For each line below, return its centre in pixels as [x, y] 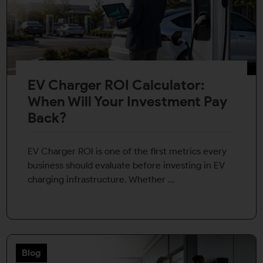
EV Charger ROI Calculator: [116, 85]
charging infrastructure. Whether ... [101, 180]
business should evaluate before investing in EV [126, 166]
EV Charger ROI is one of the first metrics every [127, 151]
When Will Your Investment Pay [127, 102]
